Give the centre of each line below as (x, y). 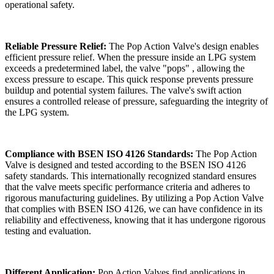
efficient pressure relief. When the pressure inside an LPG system (130, 57)
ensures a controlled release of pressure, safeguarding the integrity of (136, 102)
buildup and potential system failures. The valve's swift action (123, 91)
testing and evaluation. (48, 231)
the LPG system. (37, 113)
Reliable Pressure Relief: (56, 46)
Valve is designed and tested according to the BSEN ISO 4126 (125, 165)
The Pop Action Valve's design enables (183, 46)
